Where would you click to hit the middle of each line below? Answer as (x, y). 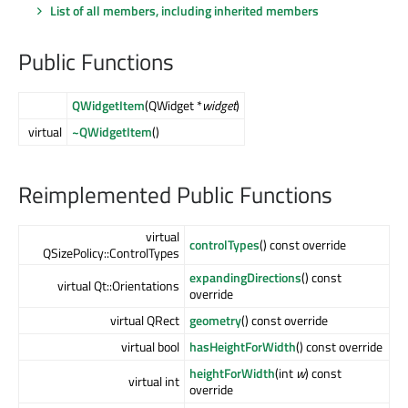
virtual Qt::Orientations (118, 286)
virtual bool (150, 347)
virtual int (154, 382)
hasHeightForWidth (243, 347)
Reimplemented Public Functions (175, 195)
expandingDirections (245, 278)
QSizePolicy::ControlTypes (111, 253)
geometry (215, 321)
